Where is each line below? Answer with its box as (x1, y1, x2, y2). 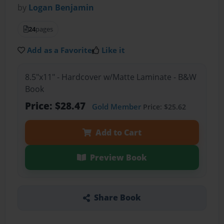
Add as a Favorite (27, 45, 92, 55)
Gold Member (91, 101, 141, 111)
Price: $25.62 (140, 101, 186, 111)
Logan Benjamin (28, 2, 94, 13)
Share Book (93, 192, 141, 203)
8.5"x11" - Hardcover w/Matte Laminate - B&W (24, 71, 196, 82)
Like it (101, 45, 125, 55)
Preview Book (89, 151, 147, 163)
